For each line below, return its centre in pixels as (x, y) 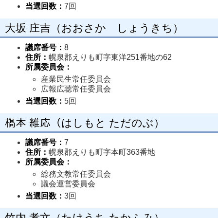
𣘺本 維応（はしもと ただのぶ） (85, 123)
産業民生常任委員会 (77, 79)
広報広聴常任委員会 (76, 89)
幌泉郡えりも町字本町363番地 (102, 152)
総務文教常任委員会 (77, 174)
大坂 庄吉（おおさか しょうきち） (94, 28)
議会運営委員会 (69, 184)
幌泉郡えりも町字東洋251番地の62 (110, 57)
